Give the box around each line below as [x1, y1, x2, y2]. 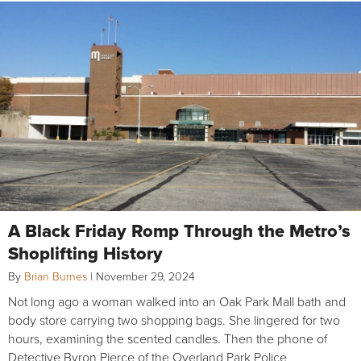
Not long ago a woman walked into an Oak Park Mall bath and [8, 292, 346, 310]
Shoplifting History [8, 239, 163, 266]
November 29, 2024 [96, 268, 195, 284]
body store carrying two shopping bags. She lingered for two [8, 310, 340, 329]
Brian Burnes [24, 268, 87, 284]
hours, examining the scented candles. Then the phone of [8, 329, 327, 347]
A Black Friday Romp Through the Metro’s [8, 217, 351, 243]
